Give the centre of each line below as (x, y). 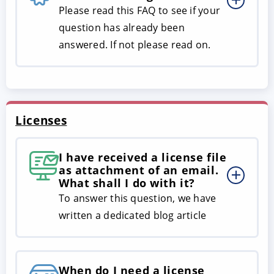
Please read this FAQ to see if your (140, 10)
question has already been (122, 27)
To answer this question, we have (138, 198)
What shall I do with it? (127, 183)
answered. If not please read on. (135, 44)
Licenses (41, 120)
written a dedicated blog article (133, 215)
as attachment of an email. (139, 170)
